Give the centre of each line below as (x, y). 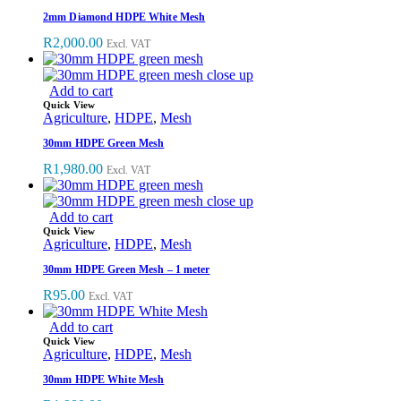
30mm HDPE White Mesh (104, 379)
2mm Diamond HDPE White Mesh (124, 17)
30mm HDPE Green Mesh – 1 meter (127, 269)
